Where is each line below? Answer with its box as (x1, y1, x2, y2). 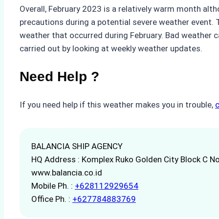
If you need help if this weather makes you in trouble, (20, 100, 215, 110)
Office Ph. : (31, 194, 72, 204)
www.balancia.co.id (31, 168, 102, 178)
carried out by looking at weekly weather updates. (20, 43, 202, 53)
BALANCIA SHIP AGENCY (31, 141, 123, 152)
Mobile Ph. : (31, 181, 75, 191)
